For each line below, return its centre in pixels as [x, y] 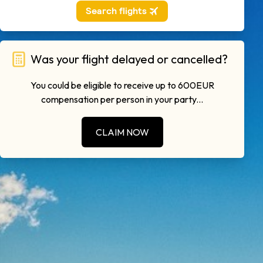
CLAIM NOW [122, 132]
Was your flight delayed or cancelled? [129, 59]
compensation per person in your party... [122, 99]
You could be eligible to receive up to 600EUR [122, 85]
